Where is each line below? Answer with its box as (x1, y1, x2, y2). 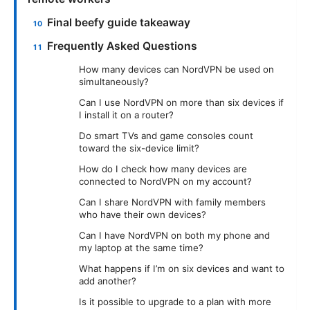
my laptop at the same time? (79, 241, 203, 253)
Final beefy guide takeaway (47, 15, 191, 29)
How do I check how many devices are (79, 163, 247, 174)
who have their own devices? (79, 208, 206, 220)
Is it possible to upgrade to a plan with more (79, 295, 271, 307)
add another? (79, 275, 136, 286)
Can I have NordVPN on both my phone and (79, 229, 270, 241)
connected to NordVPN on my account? (79, 175, 252, 187)
